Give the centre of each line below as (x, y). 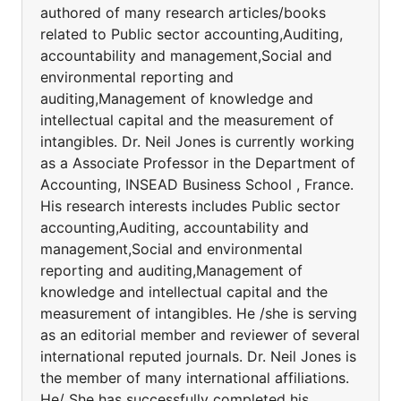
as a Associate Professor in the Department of (198, 163)
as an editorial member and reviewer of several (200, 335)
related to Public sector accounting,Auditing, (192, 34)
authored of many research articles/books (183, 13)
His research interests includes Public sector (190, 206)
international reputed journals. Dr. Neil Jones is (198, 356)
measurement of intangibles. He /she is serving (199, 313)
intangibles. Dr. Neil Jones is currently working (197, 141)
